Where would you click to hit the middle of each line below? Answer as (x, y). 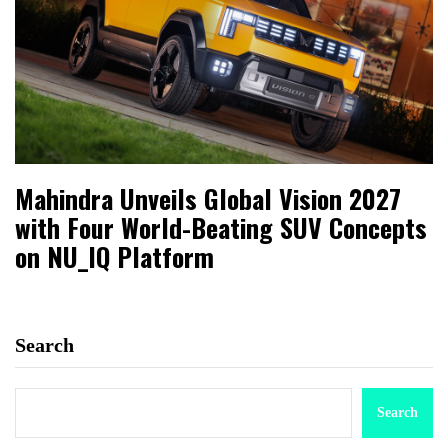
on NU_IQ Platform (114, 257)
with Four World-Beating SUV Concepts (221, 228)
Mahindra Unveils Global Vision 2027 (208, 199)
